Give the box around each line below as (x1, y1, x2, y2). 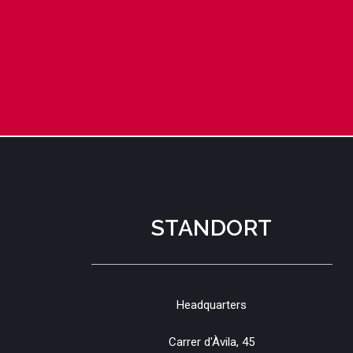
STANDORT (150, 214, 273, 241)
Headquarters (176, 297, 247, 312)
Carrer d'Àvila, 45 (169, 335, 255, 350)
